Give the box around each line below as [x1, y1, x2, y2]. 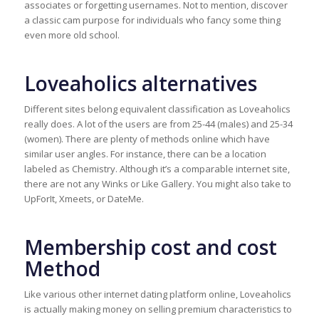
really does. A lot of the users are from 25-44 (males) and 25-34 [23, 117, 293, 130]
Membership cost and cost [23, 233, 277, 261]
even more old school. [23, 28, 120, 41]
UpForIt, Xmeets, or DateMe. [23, 192, 144, 205]
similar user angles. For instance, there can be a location [23, 147, 266, 160]
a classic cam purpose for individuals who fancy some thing [23, 13, 281, 26]
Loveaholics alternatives [23, 69, 257, 97]
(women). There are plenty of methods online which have [23, 132, 270, 145]
